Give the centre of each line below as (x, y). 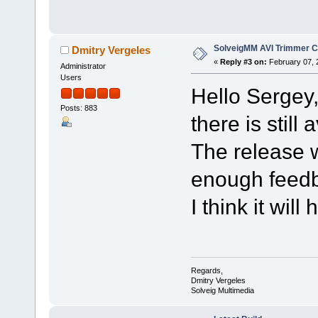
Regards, (207, 270)
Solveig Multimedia (222, 290)
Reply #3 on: (243, 62)
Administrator (83, 66)
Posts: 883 (78, 108)
